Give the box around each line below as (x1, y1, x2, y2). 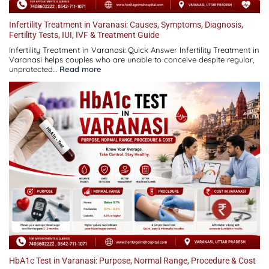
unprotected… (9, 64, 59, 74)
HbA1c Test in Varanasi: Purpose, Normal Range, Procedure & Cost (9, 255, 256, 266)
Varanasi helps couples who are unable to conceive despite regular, (9, 55, 255, 65)
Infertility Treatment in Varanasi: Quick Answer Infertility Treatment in (9, 45, 259, 55)
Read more (59, 64, 101, 74)
